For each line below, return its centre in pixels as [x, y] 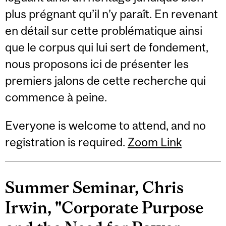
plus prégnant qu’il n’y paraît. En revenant [111, 14]
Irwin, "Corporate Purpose [104, 208]
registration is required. [66, 142]
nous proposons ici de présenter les [97, 64]
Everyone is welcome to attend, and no [105, 125]
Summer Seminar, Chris [94, 188]
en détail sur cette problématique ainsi [104, 31]
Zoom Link [155, 142]
